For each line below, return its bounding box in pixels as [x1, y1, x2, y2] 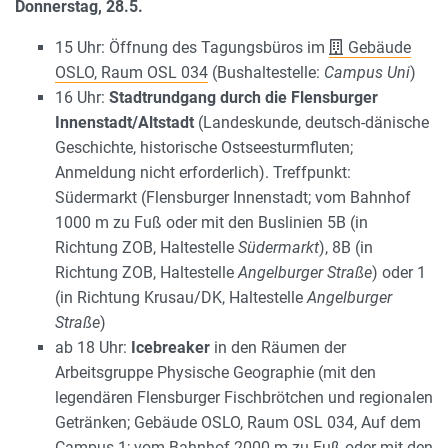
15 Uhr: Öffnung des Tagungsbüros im [55, 38, 329, 58]
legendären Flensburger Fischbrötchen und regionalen [55, 388, 433, 408]
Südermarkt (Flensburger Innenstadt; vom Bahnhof [55, 188, 411, 208]
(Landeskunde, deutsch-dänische [194, 113, 429, 133]
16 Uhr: [55, 88, 109, 108]
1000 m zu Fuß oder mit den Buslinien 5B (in [55, 213, 368, 233]
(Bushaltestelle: [208, 63, 324, 83]
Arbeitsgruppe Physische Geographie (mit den [55, 363, 376, 383]
